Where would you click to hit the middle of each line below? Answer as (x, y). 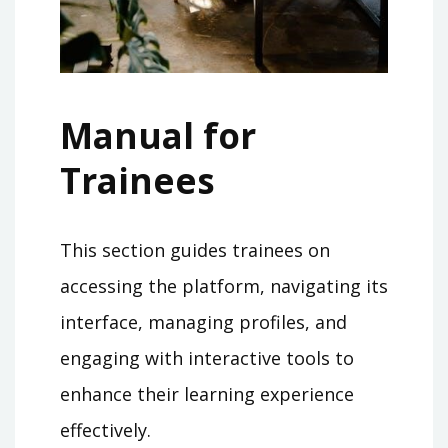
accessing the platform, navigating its (224, 285)
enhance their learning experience (207, 393)
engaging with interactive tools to (207, 357)
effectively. (105, 429)
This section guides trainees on (195, 249)
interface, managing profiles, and (203, 321)
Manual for (158, 135)
